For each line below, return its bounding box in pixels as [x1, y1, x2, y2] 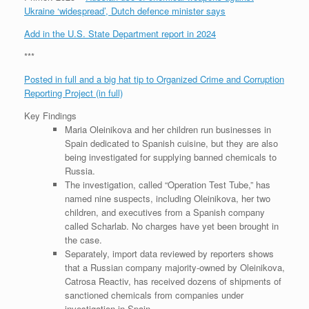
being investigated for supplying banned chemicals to [64, 150, 277, 163]
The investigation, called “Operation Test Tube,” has [64, 177, 270, 191]
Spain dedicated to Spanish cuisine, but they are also [64, 136, 278, 150]
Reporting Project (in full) [24, 86, 123, 99]
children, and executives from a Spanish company [64, 205, 265, 219]
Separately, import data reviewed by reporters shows [64, 246, 274, 260]
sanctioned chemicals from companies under [64, 288, 243, 301]
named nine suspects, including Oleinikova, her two [64, 191, 270, 205]
